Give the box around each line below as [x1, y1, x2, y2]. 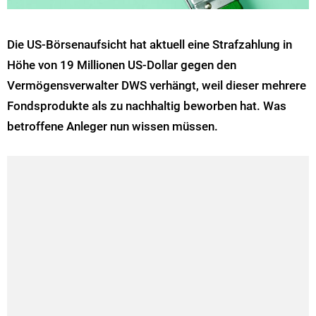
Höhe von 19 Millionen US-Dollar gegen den [7, 58, 236, 73]
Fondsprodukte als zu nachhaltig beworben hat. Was [7, 99, 286, 114]
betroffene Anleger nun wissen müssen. [7, 119, 218, 134]
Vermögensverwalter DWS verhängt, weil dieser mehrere [7, 78, 306, 93]
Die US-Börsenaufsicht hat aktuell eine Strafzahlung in [7, 37, 292, 52]
